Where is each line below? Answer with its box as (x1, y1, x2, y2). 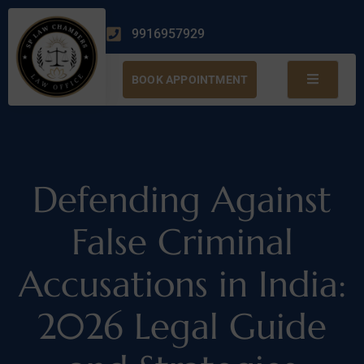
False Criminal (71, 219, 293, 264)
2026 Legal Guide (37, 303, 327, 349)
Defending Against (32, 176, 331, 222)
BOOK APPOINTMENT (132, 72, 249, 86)
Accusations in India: (18, 261, 346, 306)
